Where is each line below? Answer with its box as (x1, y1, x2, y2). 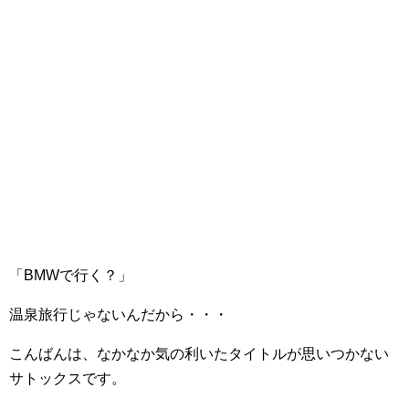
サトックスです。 (9, 371, 126, 386)
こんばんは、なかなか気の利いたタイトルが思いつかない (9, 346, 389, 362)
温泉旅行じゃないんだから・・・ (9, 307, 228, 322)
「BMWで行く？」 (9, 267, 132, 283)
